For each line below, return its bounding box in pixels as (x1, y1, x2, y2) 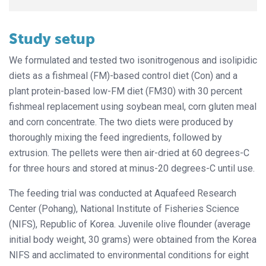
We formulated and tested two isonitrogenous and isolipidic (9, 54, 257, 66)
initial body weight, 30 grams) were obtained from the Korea (9, 233, 256, 245)
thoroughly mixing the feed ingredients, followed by (9, 131, 222, 143)
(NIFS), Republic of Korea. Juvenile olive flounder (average (9, 218, 251, 230)
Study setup (9, 29, 95, 48)
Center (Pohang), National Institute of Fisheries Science (9, 202, 239, 214)
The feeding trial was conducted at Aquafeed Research (9, 187, 236, 199)
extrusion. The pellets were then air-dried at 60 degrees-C (9, 147, 249, 159)
